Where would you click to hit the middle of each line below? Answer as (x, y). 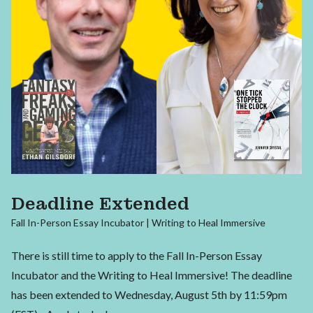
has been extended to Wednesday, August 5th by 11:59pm (149, 295)
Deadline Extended (100, 204)
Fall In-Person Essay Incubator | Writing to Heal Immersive (138, 223)
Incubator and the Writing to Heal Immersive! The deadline (152, 275)
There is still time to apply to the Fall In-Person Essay (137, 256)
